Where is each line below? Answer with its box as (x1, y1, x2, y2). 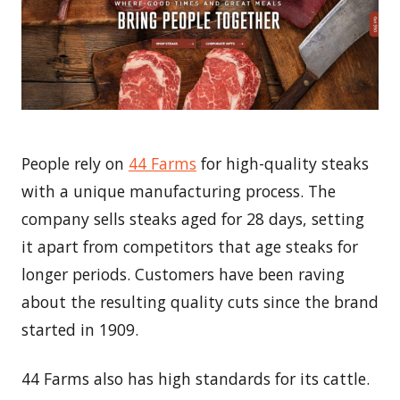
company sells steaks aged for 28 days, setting (21, 207, 364, 229)
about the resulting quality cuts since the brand (21, 290, 379, 312)
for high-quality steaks (196, 152, 369, 174)
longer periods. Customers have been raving (21, 262, 345, 285)
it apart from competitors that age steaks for (21, 235, 358, 257)
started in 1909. (21, 318, 138, 340)
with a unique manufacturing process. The (21, 179, 336, 202)
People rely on (21, 152, 129, 174)
